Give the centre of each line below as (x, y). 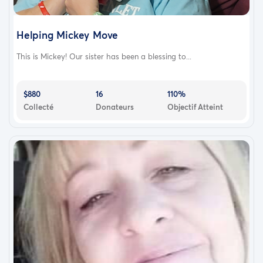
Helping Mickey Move (68, 35)
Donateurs (114, 107)
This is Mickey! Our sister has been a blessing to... (104, 56)
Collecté (38, 107)
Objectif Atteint (195, 107)
